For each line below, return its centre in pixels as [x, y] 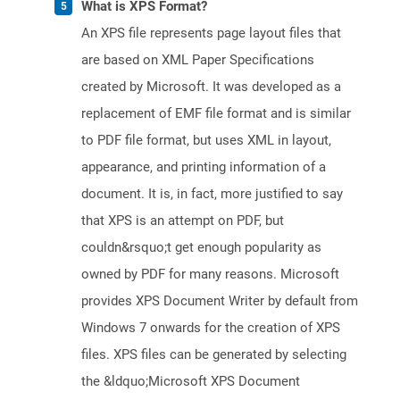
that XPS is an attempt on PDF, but [183, 221]
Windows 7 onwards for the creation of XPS [211, 328]
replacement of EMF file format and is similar [216, 114]
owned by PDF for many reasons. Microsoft [210, 275]
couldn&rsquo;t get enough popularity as [201, 248]
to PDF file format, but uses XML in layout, [206, 141]
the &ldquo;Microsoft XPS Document [191, 382]
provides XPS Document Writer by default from [220, 301]
